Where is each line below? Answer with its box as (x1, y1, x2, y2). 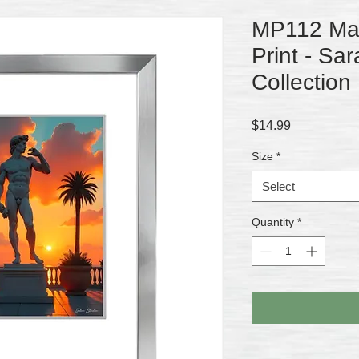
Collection (252, 69, 351, 95)
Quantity (252, 215, 294, 228)
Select (262, 179, 295, 193)
